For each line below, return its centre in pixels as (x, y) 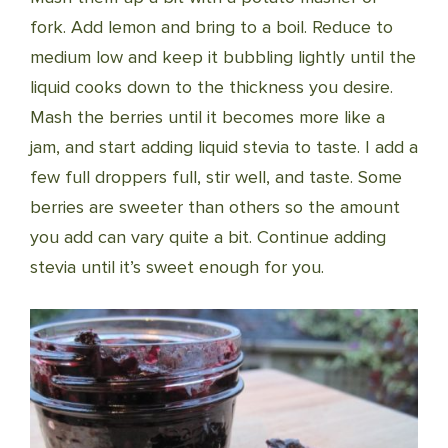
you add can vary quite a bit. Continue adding (208, 237)
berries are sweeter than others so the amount (215, 207)
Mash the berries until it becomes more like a (207, 117)
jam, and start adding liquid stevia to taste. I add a (224, 147)
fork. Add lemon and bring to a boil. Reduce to (211, 27)
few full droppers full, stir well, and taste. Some (216, 177)
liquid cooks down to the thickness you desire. (211, 87)
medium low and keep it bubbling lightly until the (223, 57)
